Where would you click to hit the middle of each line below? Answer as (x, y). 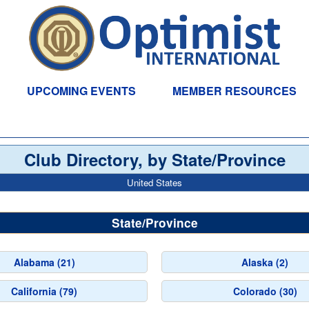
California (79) (44, 291)
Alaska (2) (265, 262)
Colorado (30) (265, 291)
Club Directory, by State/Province (154, 159)
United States (154, 182)
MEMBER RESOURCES (235, 91)
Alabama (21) (44, 262)
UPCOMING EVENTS (81, 91)
